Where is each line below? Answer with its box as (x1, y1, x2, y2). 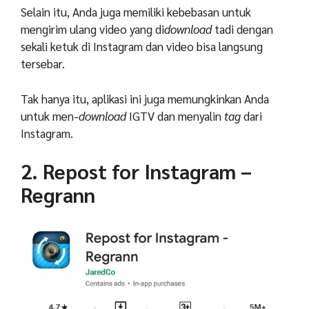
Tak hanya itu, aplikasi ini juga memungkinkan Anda (21, 90, 269, 106)
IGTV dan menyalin (126, 108, 224, 123)
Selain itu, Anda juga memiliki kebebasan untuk (21, 4, 251, 20)
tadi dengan (212, 21, 273, 37)
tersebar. (21, 56, 65, 72)
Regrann (21, 181, 95, 208)
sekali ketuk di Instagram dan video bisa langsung (21, 39, 263, 54)
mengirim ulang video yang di (21, 21, 164, 37)
